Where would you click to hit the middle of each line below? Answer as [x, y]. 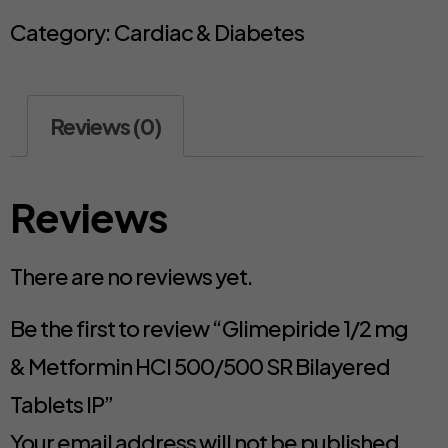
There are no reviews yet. [131, 275]
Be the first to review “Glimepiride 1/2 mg [209, 327]
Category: [62, 32]
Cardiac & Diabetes [209, 32]
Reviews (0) [105, 126]
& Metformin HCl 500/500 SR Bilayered [200, 365]
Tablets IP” [61, 403]
